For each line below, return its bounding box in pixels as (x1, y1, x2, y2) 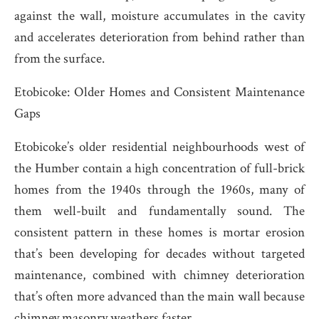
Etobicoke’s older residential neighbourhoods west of (14, 138, 305, 156)
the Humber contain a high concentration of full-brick (14, 159, 305, 177)
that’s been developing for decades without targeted (14, 245, 305, 263)
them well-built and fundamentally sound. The (14, 202, 305, 220)
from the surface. (14, 50, 105, 68)
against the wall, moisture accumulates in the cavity (14, 7, 305, 25)
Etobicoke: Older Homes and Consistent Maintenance (14, 83, 305, 101)
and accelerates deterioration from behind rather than (14, 28, 305, 46)
